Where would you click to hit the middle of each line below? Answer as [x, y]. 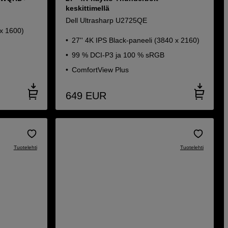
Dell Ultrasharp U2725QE [106, 20]
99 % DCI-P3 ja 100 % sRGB [118, 55]
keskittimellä [87, 8]
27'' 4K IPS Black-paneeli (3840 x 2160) [135, 40]
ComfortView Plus [100, 70]
